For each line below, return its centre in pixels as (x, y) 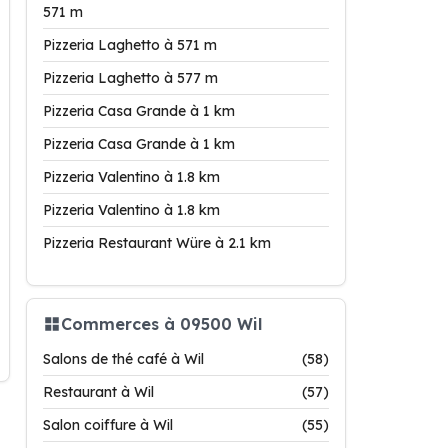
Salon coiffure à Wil (108, 425)
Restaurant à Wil (98, 392)
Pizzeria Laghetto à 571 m (130, 45)
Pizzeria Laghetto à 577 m (130, 78)
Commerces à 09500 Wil (161, 323)
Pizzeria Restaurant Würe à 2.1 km (157, 243)
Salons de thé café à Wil (123, 359)
